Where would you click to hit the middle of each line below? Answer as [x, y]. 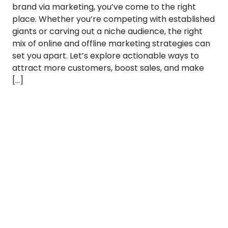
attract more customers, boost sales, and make [108, 68]
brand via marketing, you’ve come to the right [104, 7]
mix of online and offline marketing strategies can [111, 44]
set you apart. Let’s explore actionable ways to [106, 56]
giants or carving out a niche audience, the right [107, 31]
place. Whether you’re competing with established [113, 19]
